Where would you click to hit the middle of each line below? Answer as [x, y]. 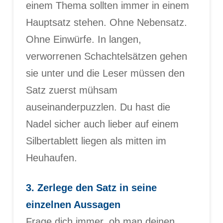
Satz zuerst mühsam [71, 90]
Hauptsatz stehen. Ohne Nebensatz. [106, 22]
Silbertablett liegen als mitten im [96, 141]
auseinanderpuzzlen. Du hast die [98, 107]
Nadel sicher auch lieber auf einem [102, 124]
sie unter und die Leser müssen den [105, 73]
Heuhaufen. [51, 158]
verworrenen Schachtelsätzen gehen [106, 56]
